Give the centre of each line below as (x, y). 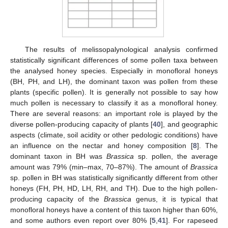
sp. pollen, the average (176, 156)
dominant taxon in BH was (58, 156)
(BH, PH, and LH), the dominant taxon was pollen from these (114, 82)
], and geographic (190, 124)
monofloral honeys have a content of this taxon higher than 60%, (114, 210)
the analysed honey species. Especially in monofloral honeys (114, 71)
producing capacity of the (57, 199)
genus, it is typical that (175, 199)
